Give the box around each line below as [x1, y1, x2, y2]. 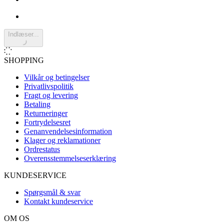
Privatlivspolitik [24, 82, 73, 91]
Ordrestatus [24, 145, 60, 154]
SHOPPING [4, 56, 44, 65]
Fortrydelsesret [24, 118, 70, 127]
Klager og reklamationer [24, 136, 100, 145]
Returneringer [24, 109, 67, 118]
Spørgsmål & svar [24, 188, 80, 197]
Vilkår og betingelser [24, 73, 89, 82]
